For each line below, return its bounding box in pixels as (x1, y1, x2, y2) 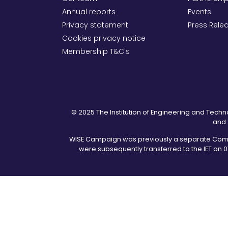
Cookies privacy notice (62, 33, 146, 44)
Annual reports (62, 7, 116, 17)
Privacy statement (62, 20, 128, 31)
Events (188, 7, 212, 17)
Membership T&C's (62, 46, 130, 57)
